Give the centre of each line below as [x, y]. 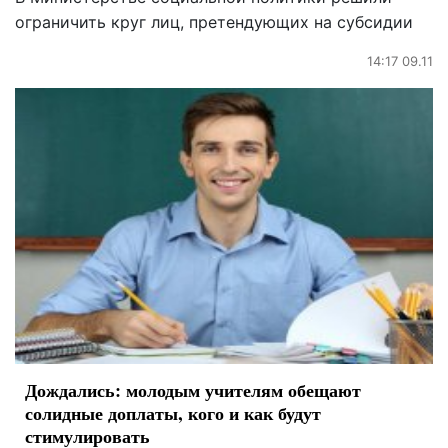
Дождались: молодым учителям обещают [193, 389]
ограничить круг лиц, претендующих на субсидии [214, 21]
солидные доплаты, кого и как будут [173, 412]
